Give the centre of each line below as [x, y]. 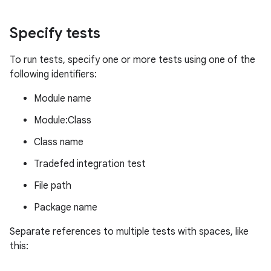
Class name [59, 142]
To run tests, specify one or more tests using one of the [132, 60]
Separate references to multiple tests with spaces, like [129, 232]
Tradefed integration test [90, 164]
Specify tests [55, 33]
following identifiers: [53, 74]
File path [53, 186]
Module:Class [63, 120]
